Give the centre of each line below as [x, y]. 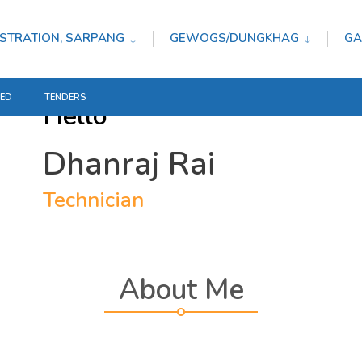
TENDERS [65, 97]
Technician [93, 200]
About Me [181, 289]
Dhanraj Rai [129, 164]
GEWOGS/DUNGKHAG [234, 38]
